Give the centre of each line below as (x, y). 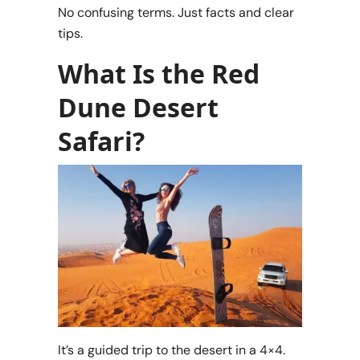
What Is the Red (159, 73)
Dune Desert (138, 107)
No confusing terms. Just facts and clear (176, 12)
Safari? (101, 141)
